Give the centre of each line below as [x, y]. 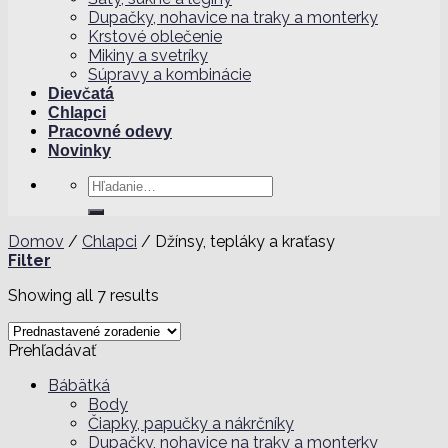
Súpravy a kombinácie [169, 74]
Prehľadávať [52, 350]
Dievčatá [81, 93]
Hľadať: [113, 184]
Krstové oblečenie [155, 36]
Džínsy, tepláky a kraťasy [243, 241]
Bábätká [79, 385]
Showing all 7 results [83, 295]
